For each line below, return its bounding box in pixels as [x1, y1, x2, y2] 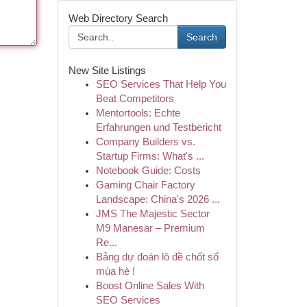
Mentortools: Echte [95, 108, 180, 119]
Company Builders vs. [95, 136, 195, 147]
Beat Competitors [95, 93, 174, 104]
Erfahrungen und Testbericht [95, 122, 221, 133]
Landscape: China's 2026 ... [95, 194, 220, 205]
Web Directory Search [68, 12, 168, 24]
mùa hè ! [95, 266, 135, 277]
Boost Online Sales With [95, 280, 204, 291]
